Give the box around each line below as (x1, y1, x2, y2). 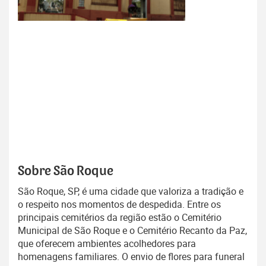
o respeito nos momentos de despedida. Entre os (18, 198, 221, 211)
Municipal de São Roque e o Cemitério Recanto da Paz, (18, 224, 247, 237)
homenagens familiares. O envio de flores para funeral (18, 250, 245, 264)
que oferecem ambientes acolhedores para (18, 237, 196, 251)
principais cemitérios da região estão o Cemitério (18, 211, 221, 224)
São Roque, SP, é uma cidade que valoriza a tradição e (18, 185, 243, 198)
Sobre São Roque (18, 164, 113, 179)
